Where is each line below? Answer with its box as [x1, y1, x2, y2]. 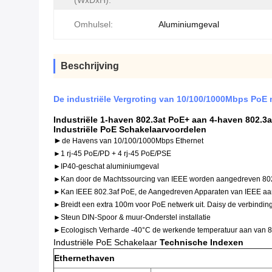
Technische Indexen [160, 237, 243, 247]
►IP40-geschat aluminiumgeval [53, 162, 159, 171]
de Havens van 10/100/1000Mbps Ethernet [62, 137, 203, 145]
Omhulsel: [74, 19, 113, 29]
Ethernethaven [54, 253, 115, 263]
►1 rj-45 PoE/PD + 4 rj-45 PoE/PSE [53, 149, 171, 158]
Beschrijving [61, 61, 119, 71]
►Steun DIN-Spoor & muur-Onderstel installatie [53, 213, 211, 222]
